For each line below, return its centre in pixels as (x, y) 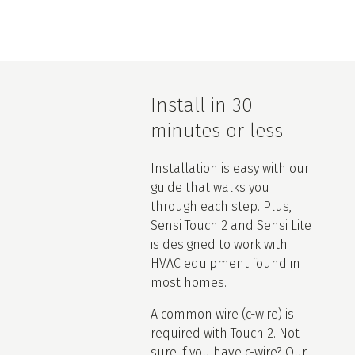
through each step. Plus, (221, 206)
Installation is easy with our (230, 168)
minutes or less (217, 130)
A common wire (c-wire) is (223, 314)
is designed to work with (219, 244)
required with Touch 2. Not (225, 333)
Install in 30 (202, 105)
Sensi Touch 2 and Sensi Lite (231, 225)
